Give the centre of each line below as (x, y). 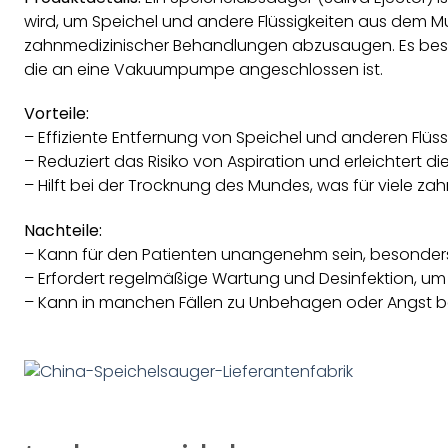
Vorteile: (56, 114)
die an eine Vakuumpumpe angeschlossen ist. (203, 69)
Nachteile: (63, 231)
